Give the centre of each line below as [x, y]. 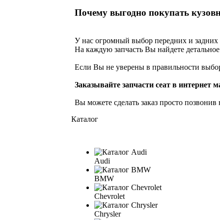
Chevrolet [110, 196]
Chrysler [108, 214]
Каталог [85, 119]
